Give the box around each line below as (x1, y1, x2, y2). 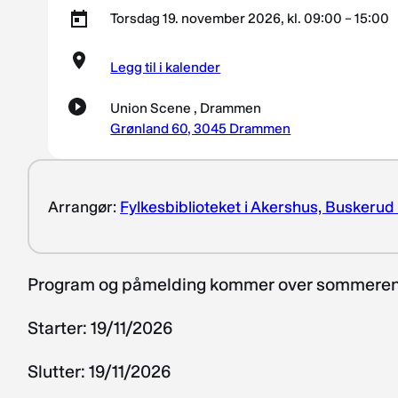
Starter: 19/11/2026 (28, 316, 174, 338)
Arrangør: (48, 196, 121, 217)
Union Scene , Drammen (110, 99, 262, 116)
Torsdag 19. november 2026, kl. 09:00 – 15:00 (110, 10, 390, 28)
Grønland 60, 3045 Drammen (110, 119, 291, 137)
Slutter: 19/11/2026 (28, 360, 172, 382)
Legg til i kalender (110, 58, 221, 76)
